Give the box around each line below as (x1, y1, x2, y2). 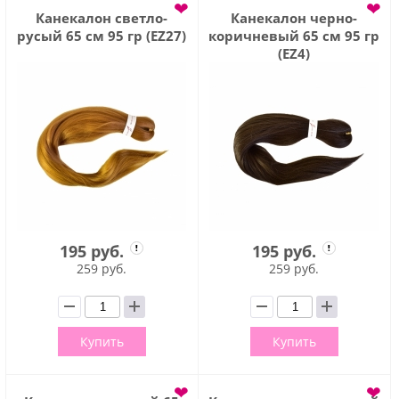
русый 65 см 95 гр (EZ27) (17, 26, 187, 45)
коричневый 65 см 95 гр (208, 26, 380, 45)
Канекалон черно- (231, 8, 358, 27)
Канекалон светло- (36, 8, 168, 27)
